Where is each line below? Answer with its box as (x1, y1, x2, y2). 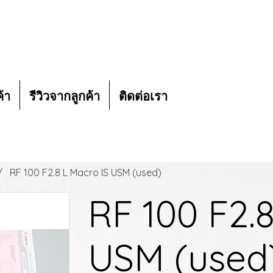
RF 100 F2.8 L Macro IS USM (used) (10, 166, 161, 179)
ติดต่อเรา (119, 85, 168, 104)
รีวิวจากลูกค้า (29, 85, 100, 104)
